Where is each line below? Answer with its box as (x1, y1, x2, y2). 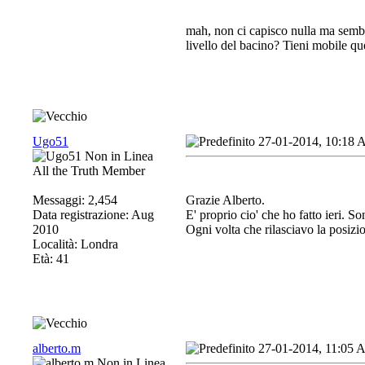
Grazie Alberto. (186, 193, 265, 207)
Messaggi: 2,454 (33, 193, 117, 207)
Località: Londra (33, 237, 118, 251)
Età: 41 (33, 252, 69, 266)
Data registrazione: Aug (33, 208, 154, 222)
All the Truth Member (33, 164, 145, 178)
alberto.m (33, 341, 81, 355)
